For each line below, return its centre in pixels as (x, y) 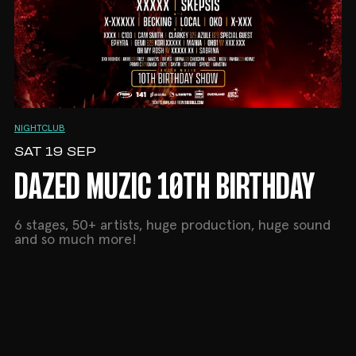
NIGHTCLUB (39, 129)
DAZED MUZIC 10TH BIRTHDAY (164, 190)
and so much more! (75, 240)
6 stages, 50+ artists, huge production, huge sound (172, 226)
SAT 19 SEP (55, 153)
